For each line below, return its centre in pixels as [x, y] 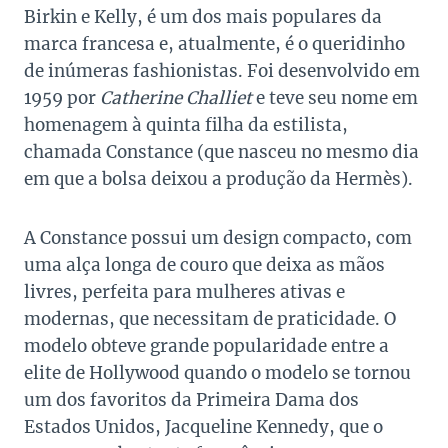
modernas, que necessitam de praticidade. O [210, 318]
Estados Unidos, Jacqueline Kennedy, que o [203, 426]
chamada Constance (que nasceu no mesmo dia [221, 151]
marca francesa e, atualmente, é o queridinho [214, 43]
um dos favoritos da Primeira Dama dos [191, 399]
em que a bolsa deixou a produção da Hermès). [218, 178]
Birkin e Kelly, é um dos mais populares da [203, 16]
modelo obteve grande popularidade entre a [206, 345]
